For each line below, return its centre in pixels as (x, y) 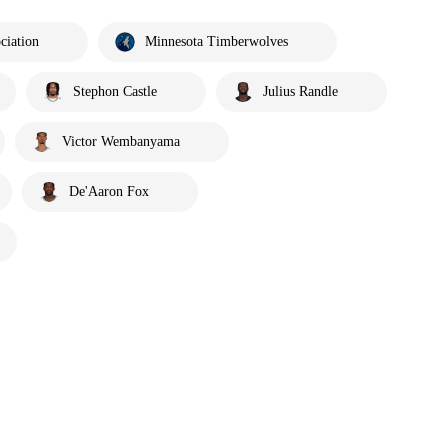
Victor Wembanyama (121, 141)
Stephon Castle (115, 91)
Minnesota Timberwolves (216, 41)
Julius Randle (300, 91)
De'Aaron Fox (109, 191)
